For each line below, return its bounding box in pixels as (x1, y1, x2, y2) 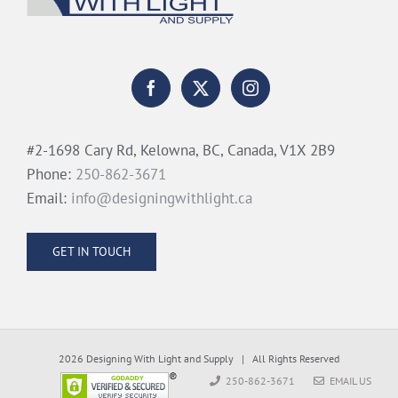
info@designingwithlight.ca (71, 187, 252, 208)
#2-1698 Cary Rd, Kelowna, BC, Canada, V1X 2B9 (27, 139, 335, 160)
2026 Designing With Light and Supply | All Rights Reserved (59, 351, 339, 365)
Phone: (27, 163, 76, 184)
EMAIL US (324, 373, 371, 387)
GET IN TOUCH (52, 243, 131, 259)
